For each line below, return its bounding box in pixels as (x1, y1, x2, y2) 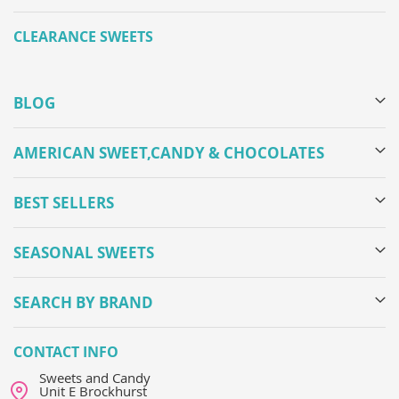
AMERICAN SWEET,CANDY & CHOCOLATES (13, 142, 324, 164)
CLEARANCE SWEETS (13, 27, 153, 47)
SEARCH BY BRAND (13, 292, 153, 313)
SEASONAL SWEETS (13, 242, 154, 264)
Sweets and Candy (39, 369, 151, 387)
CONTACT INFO (13, 342, 118, 362)
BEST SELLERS (13, 192, 114, 214)
